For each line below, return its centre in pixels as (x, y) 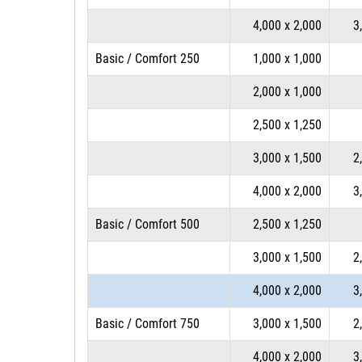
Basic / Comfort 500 (147, 225)
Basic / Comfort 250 (147, 59)
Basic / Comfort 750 (147, 324)
